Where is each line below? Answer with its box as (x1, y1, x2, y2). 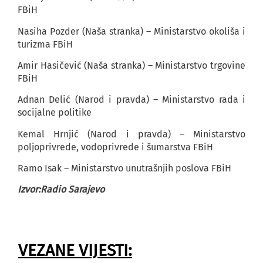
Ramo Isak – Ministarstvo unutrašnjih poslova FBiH (18, 163, 231, 174)
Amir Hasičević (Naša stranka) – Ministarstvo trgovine (18, 59, 245, 71)
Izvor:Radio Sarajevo (18, 184, 104, 195)
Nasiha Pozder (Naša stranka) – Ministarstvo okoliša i (18, 25, 245, 37)
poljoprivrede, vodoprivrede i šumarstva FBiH (18, 141, 213, 153)
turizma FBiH (18, 38, 73, 50)
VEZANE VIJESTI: (18, 240, 132, 260)
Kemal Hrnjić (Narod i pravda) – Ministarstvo (18, 128, 245, 140)
